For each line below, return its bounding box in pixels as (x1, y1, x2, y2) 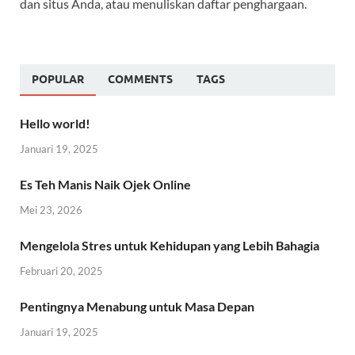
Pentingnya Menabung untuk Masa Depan (20, 298, 254, 314)
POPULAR (32, 73, 84, 86)
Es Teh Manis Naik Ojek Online (20, 177, 191, 193)
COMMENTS (108, 73, 173, 86)
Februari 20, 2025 (20, 264, 103, 277)
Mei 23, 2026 (20, 204, 82, 217)
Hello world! (20, 116, 90, 132)
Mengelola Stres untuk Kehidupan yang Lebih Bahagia (20, 238, 319, 254)
